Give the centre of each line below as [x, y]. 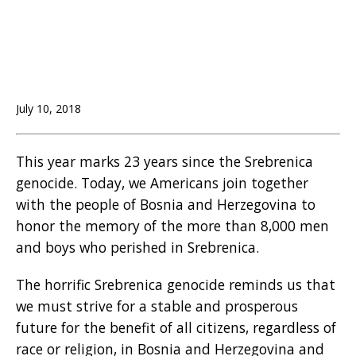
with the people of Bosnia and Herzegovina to [166, 204]
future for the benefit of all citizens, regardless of [176, 327]
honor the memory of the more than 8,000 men [172, 225]
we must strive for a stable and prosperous [157, 306]
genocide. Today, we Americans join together [162, 182]
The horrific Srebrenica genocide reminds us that [176, 284]
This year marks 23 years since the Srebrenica [164, 161]
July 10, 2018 [48, 108]
